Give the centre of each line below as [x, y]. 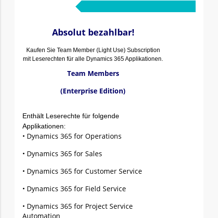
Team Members [93, 73]
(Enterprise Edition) [93, 91]
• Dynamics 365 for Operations [72, 136]
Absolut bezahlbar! [93, 32]
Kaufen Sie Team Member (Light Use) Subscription [93, 50]
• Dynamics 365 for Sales [62, 154]
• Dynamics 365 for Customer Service [82, 171]
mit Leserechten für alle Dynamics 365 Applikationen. [93, 59]
